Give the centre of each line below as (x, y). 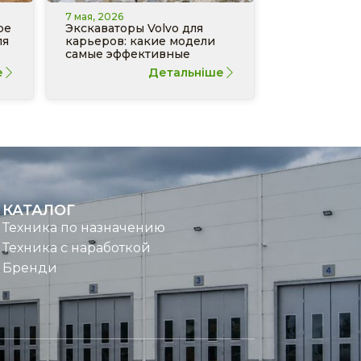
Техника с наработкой (76, 247)
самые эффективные (128, 54)
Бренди (29, 268)
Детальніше (186, 72)
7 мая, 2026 (95, 16)
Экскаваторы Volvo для (135, 28)
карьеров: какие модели (141, 41)
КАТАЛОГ (38, 210)
